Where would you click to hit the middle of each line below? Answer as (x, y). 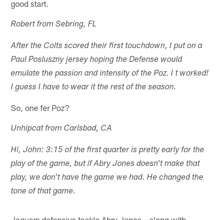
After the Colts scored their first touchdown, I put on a (107, 46)
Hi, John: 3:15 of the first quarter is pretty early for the (108, 150)
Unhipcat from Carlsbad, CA (62, 129)
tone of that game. (43, 192)
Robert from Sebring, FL (54, 25)
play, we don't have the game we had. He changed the (107, 178)
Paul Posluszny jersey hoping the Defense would (97, 60)
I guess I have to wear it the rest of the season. (94, 87)
